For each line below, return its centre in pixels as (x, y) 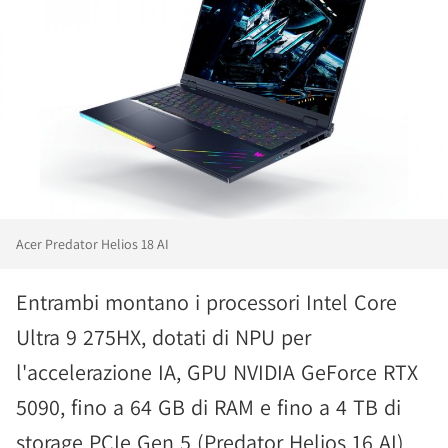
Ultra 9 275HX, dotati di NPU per (163, 337)
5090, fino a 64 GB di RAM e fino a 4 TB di (208, 407)
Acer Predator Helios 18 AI (92, 244)
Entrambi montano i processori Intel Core (206, 302)
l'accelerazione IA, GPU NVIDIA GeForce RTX (217, 372)
